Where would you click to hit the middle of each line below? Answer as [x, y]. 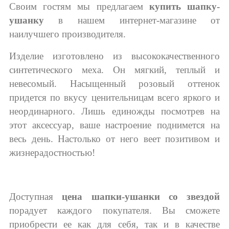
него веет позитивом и [168, 139]
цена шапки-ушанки [111, 196]
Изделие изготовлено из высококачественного [114, 56]
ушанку [26, 20]
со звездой [194, 196]
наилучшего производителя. [67, 34]
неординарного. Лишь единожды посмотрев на [114, 111]
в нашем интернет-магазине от [132, 20]
